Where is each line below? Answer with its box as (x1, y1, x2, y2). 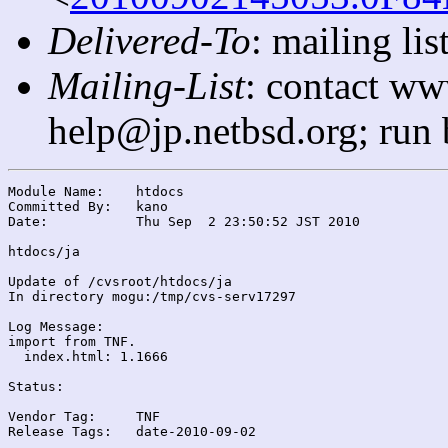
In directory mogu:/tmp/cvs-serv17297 (8, 288, 296, 304)
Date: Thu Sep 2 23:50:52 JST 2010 (8, 213, 48, 229)
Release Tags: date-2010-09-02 (8, 423, 112, 439)
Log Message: (8, 318, 104, 334)
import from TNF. (8, 333, 136, 349)
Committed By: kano (8, 198, 112, 214)
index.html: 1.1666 (8, 348, 168, 364)
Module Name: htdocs (8, 183, 104, 199)
